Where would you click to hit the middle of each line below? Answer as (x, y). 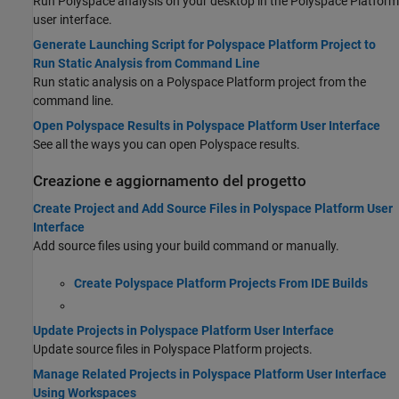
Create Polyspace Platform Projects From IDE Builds (220, 284)
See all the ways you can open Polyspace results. (167, 144)
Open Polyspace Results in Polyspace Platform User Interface (207, 126)
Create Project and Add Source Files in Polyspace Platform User (213, 209)
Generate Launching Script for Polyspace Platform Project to (204, 45)
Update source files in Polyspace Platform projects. (173, 349)
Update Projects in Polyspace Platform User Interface (183, 330)
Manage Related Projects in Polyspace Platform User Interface (210, 374)
